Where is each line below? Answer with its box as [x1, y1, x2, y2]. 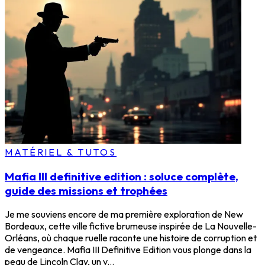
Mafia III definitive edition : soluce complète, [5, 169, 238, 183]
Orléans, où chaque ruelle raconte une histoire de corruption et [5, 232, 257, 244]
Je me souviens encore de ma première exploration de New [5, 208, 243, 221]
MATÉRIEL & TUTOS [5, 146, 117, 158]
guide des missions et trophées [5, 183, 167, 198]
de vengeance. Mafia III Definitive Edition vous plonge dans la [5, 244, 251, 256]
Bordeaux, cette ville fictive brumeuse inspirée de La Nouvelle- [5, 220, 257, 232]
